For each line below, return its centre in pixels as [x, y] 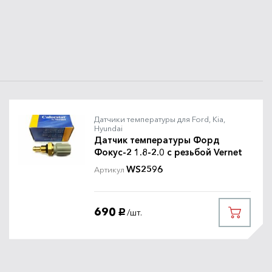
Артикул [109, 169]
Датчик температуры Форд [157, 140]
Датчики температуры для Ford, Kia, [160, 119]
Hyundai [108, 128]
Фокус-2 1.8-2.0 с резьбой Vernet [168, 152]
